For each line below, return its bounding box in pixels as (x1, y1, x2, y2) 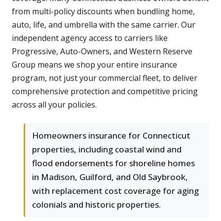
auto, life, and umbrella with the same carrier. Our (12, 19, 195, 31)
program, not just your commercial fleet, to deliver (12, 73, 197, 84)
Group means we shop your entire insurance (12, 59, 177, 71)
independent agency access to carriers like (12, 33, 168, 44)
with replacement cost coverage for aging (32, 185, 199, 197)
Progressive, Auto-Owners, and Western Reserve (12, 46, 192, 57)
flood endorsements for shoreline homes (32, 157, 195, 169)
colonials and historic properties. (32, 199, 161, 211)
